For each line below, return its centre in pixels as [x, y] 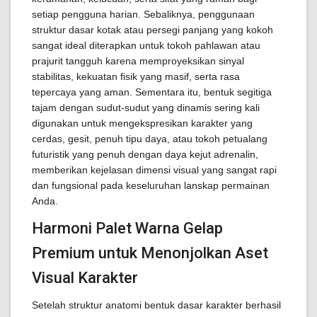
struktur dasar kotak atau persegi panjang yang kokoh [152, 30]
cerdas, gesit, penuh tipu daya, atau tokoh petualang [150, 139]
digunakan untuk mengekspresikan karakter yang [142, 123]
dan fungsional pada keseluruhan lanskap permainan [151, 185]
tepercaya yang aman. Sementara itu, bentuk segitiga [152, 92]
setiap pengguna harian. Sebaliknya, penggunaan [143, 14]
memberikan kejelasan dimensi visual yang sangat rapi [154, 170]
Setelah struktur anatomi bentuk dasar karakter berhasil [156, 305]
